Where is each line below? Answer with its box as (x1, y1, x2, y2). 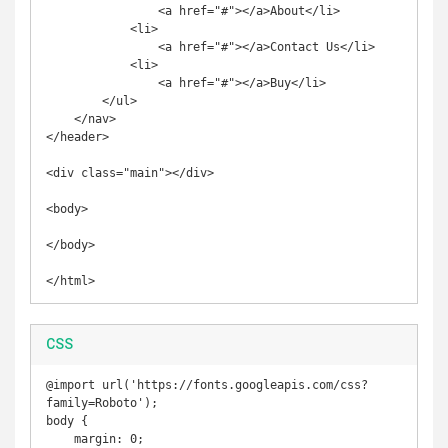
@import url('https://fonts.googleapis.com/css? (46, 378, 368, 392)
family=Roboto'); (46, 396, 158, 410)
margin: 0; (46, 432, 74, 446)
